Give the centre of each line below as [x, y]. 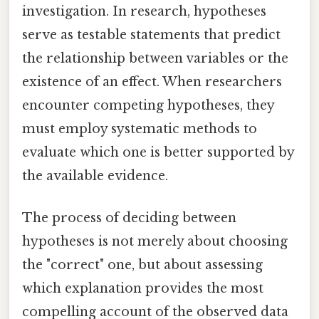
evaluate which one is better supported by [158, 152]
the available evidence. [95, 176]
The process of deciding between [129, 218]
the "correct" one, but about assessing [142, 265]
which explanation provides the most [143, 289]
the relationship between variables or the [155, 58]
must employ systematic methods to [140, 129]
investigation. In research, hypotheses [144, 11]
